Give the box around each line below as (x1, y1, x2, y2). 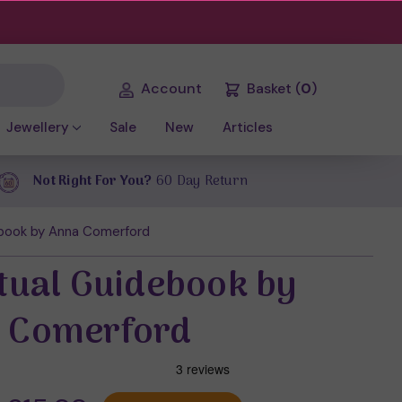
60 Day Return (152, 170, 248, 192)
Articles (223, 118, 274, 137)
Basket (246, 79, 292, 99)
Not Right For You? (33, 170, 153, 192)
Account (141, 79, 202, 99)
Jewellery (5, 118, 69, 137)
